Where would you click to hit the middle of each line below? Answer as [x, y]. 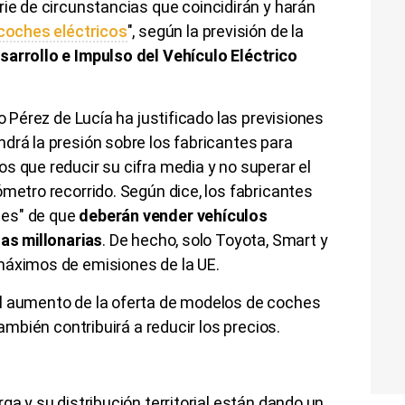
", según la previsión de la [215, 31]
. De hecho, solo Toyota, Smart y [215, 240]
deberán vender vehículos [173, 215]
